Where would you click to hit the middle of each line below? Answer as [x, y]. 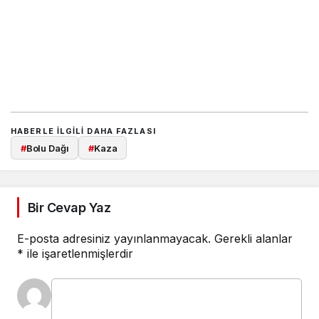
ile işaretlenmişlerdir [78, 253]
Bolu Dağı [47, 148]
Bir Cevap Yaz [69, 207]
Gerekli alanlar [253, 238]
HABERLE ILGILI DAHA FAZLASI [83, 131]
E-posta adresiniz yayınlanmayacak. [114, 238]
